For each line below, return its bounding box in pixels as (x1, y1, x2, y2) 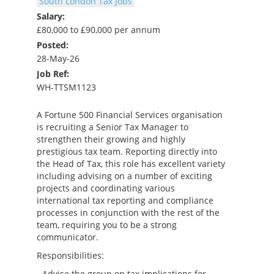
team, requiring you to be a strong (37, 218, 177, 231)
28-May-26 (37, 52, 80, 64)
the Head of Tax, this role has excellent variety (37, 157, 225, 169)
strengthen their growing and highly (37, 133, 185, 145)
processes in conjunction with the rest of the (37, 206, 220, 218)
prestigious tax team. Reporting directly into (37, 145, 217, 157)
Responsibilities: (37, 249, 104, 261)
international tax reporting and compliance (37, 194, 213, 206)
